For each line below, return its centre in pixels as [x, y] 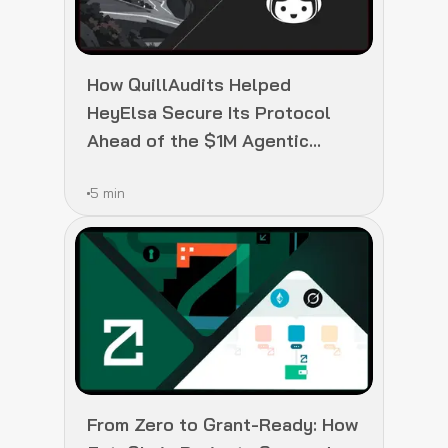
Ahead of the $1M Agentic [198, 140]
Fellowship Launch [166, 168]
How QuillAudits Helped [189, 84]
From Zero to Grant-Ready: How [222, 424]
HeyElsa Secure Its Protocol [209, 112]
